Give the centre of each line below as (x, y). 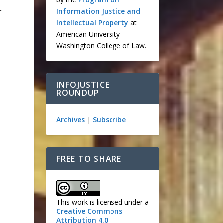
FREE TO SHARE (89, 159)
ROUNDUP (78, 93)
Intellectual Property (92, 23)
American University (88, 34)
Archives (70, 120)
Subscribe (109, 120)
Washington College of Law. (101, 46)
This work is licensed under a (102, 202)
